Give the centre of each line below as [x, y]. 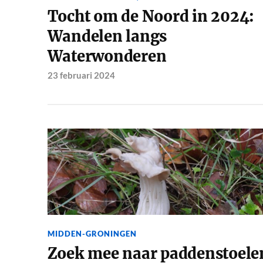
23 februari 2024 [81, 75]
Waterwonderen [107, 57]
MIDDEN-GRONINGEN [92, 233]
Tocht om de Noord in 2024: [151, 17]
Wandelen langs [107, 37]
